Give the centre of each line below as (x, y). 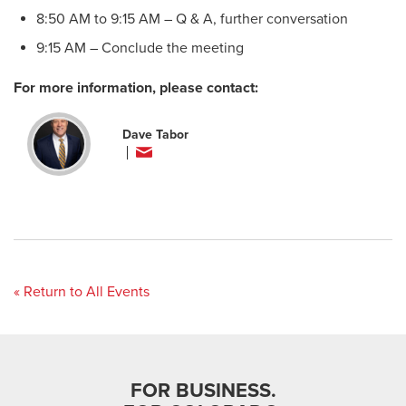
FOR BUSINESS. (203, 391)
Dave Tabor (155, 135)
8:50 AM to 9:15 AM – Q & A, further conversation (192, 19)
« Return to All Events (82, 292)
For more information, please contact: (136, 88)
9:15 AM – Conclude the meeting (140, 48)
